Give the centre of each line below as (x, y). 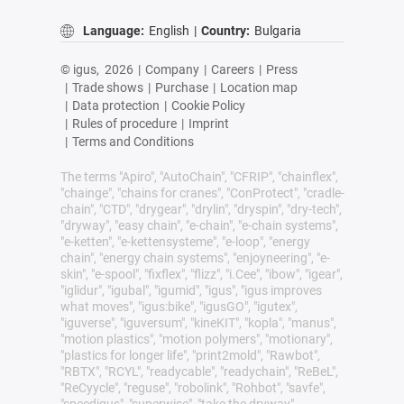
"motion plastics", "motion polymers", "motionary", (196, 340)
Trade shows (107, 88)
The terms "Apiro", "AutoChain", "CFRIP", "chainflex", (199, 177)
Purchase (181, 88)
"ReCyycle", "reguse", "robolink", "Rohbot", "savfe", (193, 388)
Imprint (208, 124)
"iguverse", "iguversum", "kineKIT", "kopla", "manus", (198, 323)
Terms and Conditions (133, 142)
